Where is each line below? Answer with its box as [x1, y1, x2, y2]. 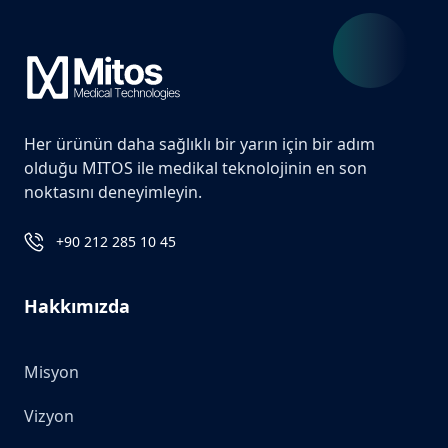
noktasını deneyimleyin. [24, 181, 202, 203]
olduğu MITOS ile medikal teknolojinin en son [24, 157, 367, 179]
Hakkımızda [24, 294, 130, 318]
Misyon [24, 361, 79, 383]
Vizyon [24, 405, 74, 427]
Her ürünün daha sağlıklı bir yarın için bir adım [24, 133, 375, 155]
